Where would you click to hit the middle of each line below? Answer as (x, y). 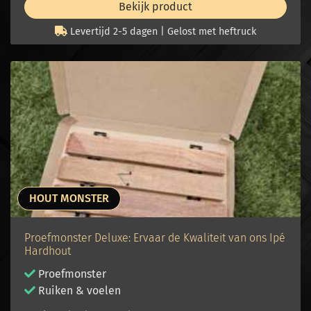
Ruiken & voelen (78, 291)
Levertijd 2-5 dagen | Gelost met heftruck (162, 32)
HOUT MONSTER (69, 199)
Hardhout (48, 251)
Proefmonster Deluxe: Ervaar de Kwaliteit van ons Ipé (155, 238)
